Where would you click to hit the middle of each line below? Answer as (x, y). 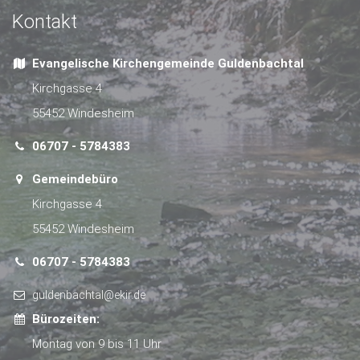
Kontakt (45, 22)
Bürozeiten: (66, 319)
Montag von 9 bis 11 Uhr (97, 344)
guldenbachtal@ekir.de (89, 295)
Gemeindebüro (75, 180)
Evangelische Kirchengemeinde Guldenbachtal (168, 64)
